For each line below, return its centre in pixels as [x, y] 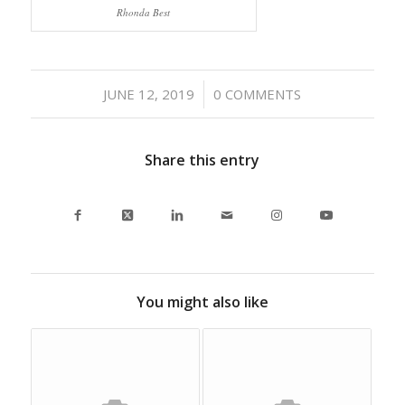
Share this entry [202, 160]
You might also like [202, 301]
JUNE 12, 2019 [149, 94]
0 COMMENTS [258, 94]
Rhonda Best [144, 12]
